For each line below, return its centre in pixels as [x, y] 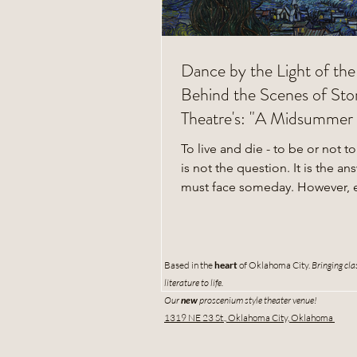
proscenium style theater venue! [259, 300]
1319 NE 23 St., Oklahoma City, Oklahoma [249, 317]
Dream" [207, 142]
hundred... [210, 206]
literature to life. [194, 282]
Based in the [189, 265]
